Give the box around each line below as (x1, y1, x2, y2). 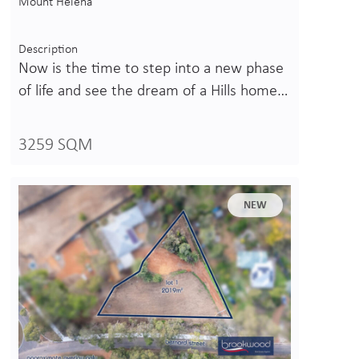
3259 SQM (18, 136, 93, 155)
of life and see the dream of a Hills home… (18, 83, 288, 100)
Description (18, 43, 78, 57)
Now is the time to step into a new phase (18, 61, 284, 78)
